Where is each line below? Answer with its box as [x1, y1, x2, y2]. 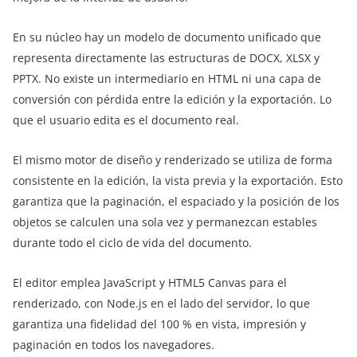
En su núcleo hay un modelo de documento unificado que [13, 29, 321, 45]
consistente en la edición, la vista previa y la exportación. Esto [13, 173, 343, 189]
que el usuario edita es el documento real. [13, 112, 239, 128]
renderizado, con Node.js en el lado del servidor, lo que [13, 296, 310, 312]
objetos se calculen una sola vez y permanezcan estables [13, 214, 317, 230]
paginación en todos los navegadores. [13, 337, 214, 353]
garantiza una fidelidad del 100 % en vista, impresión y [13, 316, 306, 332]
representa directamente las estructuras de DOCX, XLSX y [13, 50, 320, 66]
